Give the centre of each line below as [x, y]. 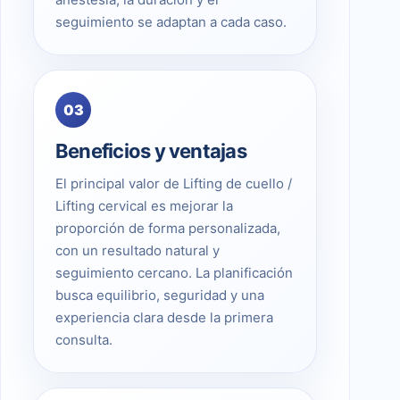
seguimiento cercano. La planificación [174, 272]
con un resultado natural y [137, 250]
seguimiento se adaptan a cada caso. [171, 21]
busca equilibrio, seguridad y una [160, 295]
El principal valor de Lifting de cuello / [174, 183]
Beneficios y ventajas [151, 150]
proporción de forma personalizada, [168, 228]
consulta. [84, 339]
